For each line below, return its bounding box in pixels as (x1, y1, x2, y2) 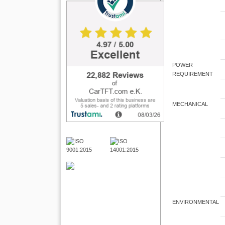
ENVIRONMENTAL (172, 199, 219, 205)
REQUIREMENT (172, 71, 213, 77)
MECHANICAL (172, 101, 208, 107)
